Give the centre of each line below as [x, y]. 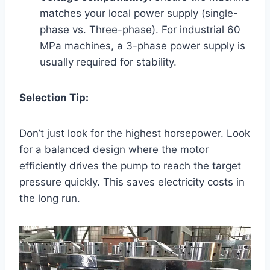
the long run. [50, 198]
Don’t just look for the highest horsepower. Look [135, 133]
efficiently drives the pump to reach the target [130, 165]
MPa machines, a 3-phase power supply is [143, 46]
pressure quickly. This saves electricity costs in [132, 182]
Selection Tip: [54, 97]
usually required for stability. [108, 62]
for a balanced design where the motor [114, 149]
